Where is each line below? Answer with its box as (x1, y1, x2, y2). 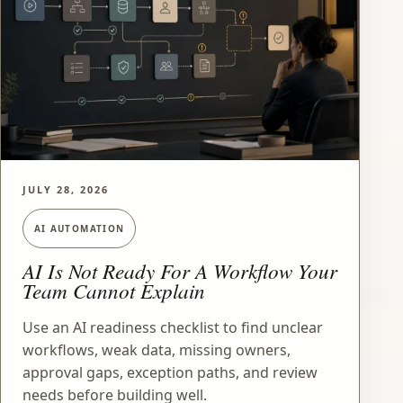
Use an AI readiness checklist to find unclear (22, 317, 323, 337)
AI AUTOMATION (33, 221, 125, 235)
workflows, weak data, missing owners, (22, 339, 291, 360)
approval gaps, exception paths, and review (22, 362, 318, 382)
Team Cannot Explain (22, 276, 205, 305)
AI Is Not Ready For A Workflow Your (22, 256, 337, 285)
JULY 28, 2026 (22, 182, 109, 196)
